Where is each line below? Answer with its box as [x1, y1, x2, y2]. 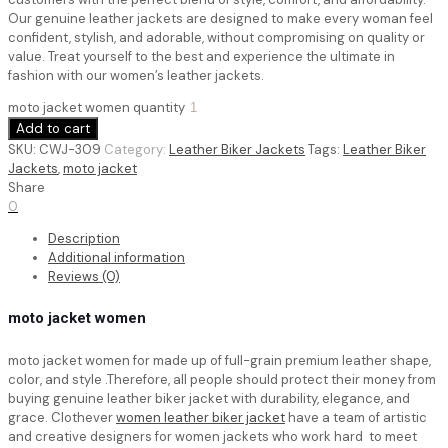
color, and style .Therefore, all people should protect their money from [8, 371, 436, 389]
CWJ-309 [39, 141, 101, 159]
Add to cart [16, 120, 90, 138]
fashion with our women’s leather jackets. [8, 67, 264, 85]
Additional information [48, 249, 185, 267]
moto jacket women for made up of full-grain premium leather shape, [8, 352, 431, 370]
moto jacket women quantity [8, 99, 185, 117]
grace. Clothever [8, 409, 116, 427]
